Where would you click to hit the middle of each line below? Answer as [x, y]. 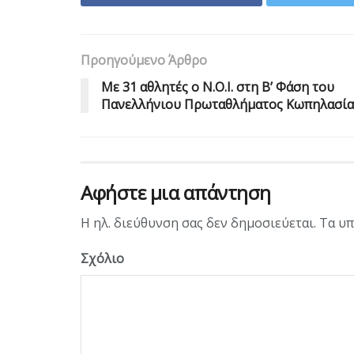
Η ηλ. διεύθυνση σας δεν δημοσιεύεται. [198, 222]
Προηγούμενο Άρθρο [144, 60]
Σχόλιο [102, 258]
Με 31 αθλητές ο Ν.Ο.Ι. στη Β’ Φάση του [218, 87]
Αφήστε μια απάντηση [176, 192]
